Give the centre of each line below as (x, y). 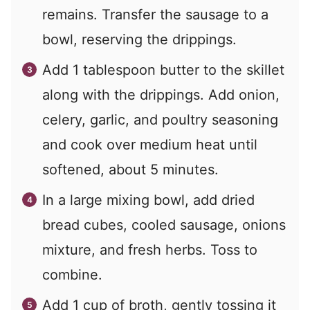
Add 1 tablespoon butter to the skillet (163, 70)
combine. (72, 275)
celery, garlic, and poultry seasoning (160, 120)
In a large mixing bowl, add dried (148, 200)
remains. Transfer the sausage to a (155, 15)
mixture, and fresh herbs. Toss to (150, 250)
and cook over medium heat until (150, 145)
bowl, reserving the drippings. (139, 40)
